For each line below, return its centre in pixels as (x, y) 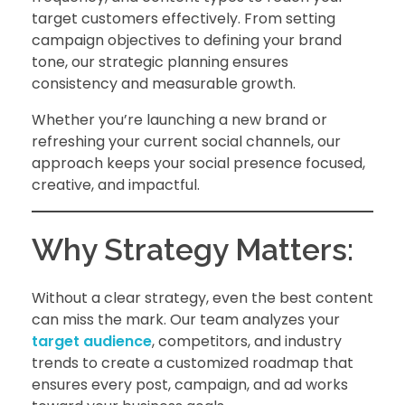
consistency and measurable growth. (164, 84)
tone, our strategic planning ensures (160, 62)
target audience (92, 341)
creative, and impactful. (116, 185)
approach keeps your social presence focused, (198, 164)
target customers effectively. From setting (184, 19)
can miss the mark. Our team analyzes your (186, 319)
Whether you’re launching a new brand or (179, 120)
